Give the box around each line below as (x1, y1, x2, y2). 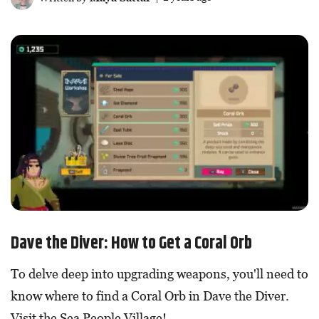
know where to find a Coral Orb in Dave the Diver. (11, 288, 289, 303)
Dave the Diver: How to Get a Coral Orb (11, 230, 252, 256)
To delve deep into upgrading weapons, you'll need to (11, 266, 308, 281)
